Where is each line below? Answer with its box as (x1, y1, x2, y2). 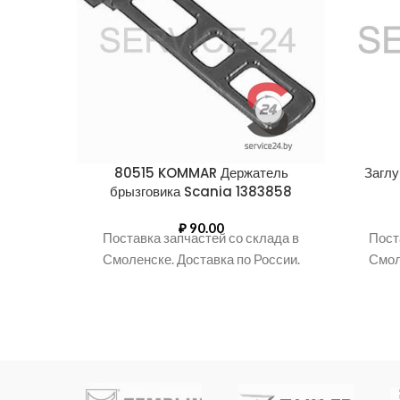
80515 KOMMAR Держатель (113, 163, 288, 182)
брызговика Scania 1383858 (110, 182, 292, 201)
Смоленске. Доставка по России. (102, 251, 300, 267)
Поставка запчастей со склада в (103, 229, 299, 246)
